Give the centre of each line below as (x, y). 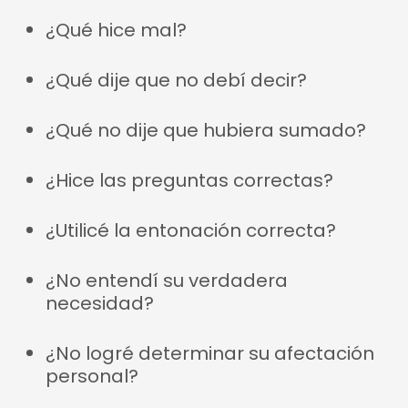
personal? (92, 376)
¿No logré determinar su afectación (210, 353)
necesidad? (100, 303)
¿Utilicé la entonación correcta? (191, 230)
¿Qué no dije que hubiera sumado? (206, 130)
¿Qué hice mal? (116, 30)
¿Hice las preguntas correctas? (189, 180)
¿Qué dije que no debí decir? (176, 80)
